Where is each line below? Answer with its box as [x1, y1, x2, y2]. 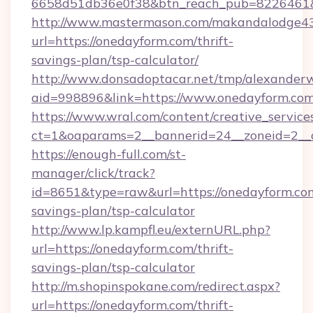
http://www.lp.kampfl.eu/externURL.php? [31, 221, 270, 238]
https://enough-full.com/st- [31, 146, 186, 162]
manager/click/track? [31, 165, 155, 181]
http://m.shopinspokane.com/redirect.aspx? [31, 278, 280, 294]
